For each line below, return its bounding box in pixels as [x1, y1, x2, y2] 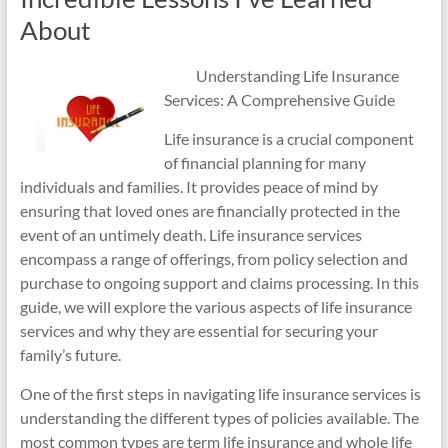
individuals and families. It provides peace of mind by [19, 177, 378, 196]
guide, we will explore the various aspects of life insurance [19, 297, 412, 316]
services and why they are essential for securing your [19, 321, 378, 340]
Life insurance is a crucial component [163, 129, 414, 148]
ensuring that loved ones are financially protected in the [19, 201, 400, 220]
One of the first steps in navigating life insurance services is [19, 384, 421, 403]
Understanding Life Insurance [195, 66, 399, 85]
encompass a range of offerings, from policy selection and [19, 249, 408, 268]
